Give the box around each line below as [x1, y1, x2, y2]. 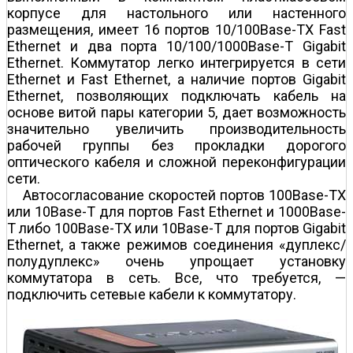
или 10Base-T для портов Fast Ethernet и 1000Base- [7, 203, 346, 220]
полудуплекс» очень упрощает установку [7, 252, 346, 269]
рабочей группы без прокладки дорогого [7, 136, 346, 154]
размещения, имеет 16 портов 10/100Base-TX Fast [7, 20, 346, 38]
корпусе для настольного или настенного [7, 4, 346, 21]
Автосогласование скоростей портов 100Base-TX [23, 186, 346, 203]
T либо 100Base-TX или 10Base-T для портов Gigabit [7, 219, 346, 236]
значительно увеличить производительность [7, 120, 346, 137]
